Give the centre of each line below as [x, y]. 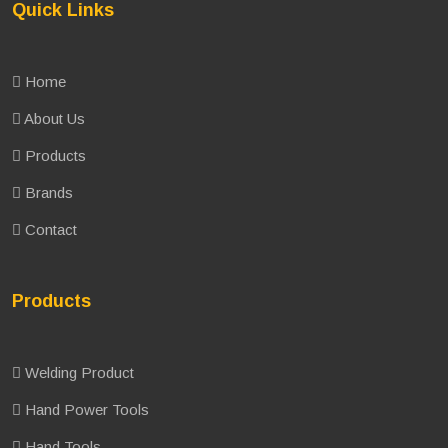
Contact [49, 230]
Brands [47, 193]
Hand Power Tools [85, 410]
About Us [53, 119]
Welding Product [77, 373]
